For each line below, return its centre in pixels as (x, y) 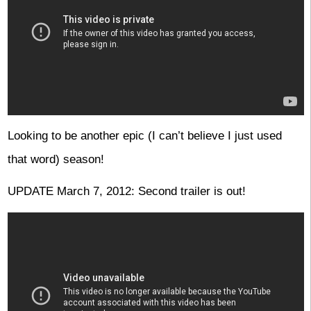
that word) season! (56, 159)
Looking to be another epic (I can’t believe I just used (144, 135)
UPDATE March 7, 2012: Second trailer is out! (126, 192)
